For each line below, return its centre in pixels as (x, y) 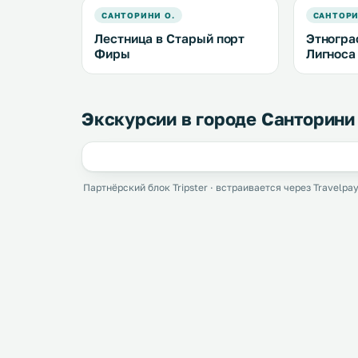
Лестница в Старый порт (170, 38)
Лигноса (331, 54)
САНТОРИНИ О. (138, 15)
